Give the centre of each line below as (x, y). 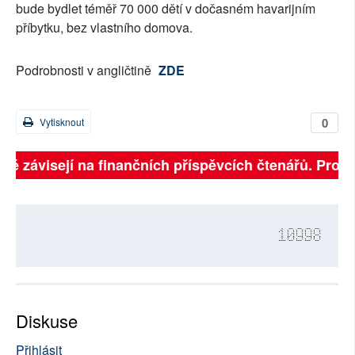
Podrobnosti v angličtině (85, 71)
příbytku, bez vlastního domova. (104, 28)
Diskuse (47, 321)
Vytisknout (61, 122)
